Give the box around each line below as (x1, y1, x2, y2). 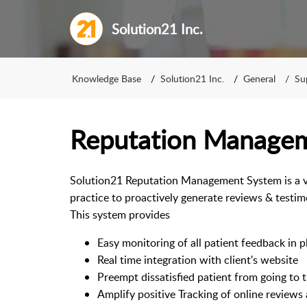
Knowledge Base (72, 71, 141, 85)
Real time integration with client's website (97, 252, 298, 267)
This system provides (70, 207, 173, 222)
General (243, 71, 275, 85)
